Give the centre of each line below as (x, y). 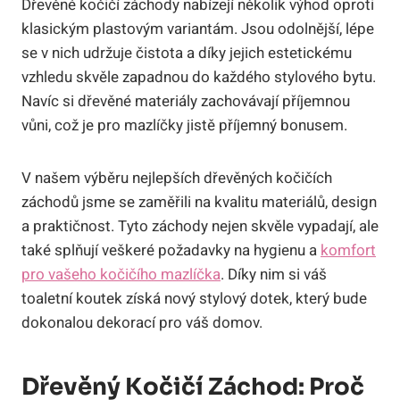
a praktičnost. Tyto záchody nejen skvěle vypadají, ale (200, 226)
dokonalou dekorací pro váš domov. (142, 322)
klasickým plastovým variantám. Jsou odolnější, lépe (198, 29)
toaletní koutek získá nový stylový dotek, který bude (194, 298)
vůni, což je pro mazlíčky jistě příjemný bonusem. (184, 125)
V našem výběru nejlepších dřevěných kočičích (177, 178)
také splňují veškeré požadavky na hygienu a (171, 250)
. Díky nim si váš (274, 274)
